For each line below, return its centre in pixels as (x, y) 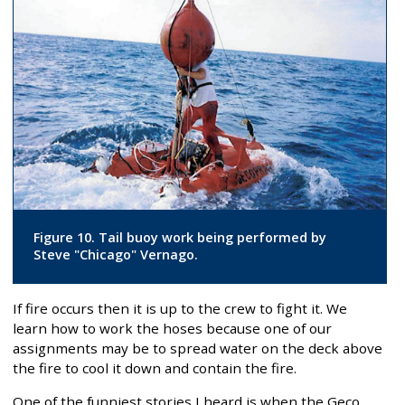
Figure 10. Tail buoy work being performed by (179, 238)
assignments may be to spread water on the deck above (198, 348)
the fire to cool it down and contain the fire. (155, 367)
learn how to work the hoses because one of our (172, 328)
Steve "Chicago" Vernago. (115, 255)
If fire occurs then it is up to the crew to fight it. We (180, 308)
